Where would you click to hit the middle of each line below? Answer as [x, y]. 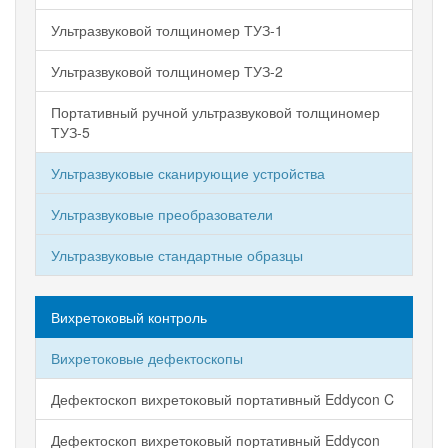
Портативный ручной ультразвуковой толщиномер [215, 112]
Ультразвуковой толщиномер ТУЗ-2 [167, 71]
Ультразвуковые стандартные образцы [177, 255]
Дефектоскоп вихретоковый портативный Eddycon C [222, 399]
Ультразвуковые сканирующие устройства [188, 173]
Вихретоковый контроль [129, 317]
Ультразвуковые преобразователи [162, 214]
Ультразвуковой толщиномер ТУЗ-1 [167, 30]
